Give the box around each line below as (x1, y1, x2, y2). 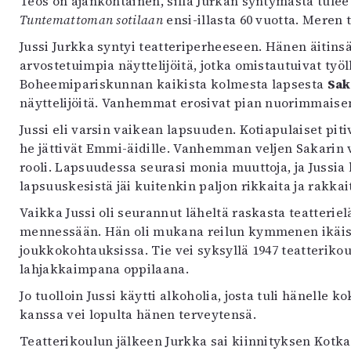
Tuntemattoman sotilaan (20, 11, 167, 28)
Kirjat (5, 21, 40, 38)
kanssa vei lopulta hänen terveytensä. (20, 306, 256, 323)
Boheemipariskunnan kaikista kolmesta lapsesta (20, 75, 327, 92)
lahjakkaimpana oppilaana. (20, 260, 190, 277)
